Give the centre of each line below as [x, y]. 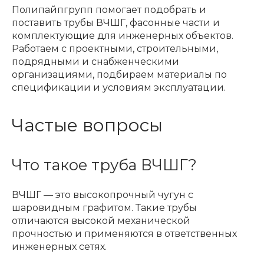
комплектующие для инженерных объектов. [123, 35]
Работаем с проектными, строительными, [115, 48]
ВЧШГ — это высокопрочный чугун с [103, 194]
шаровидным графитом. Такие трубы [104, 207]
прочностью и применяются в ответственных [124, 233]
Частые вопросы [87, 125]
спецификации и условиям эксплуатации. [119, 87]
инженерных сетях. [59, 246]
